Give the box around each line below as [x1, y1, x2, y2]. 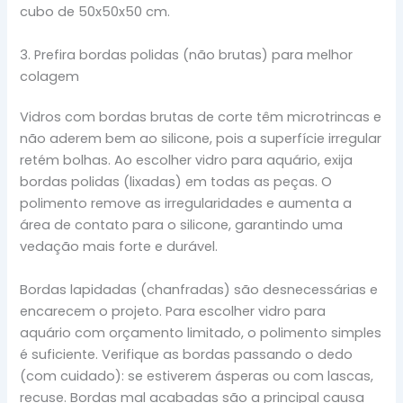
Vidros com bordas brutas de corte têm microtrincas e [20, 108, 382, 127]
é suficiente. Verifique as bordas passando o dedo [20, 345, 354, 363]
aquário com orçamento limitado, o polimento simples [20, 323, 382, 342]
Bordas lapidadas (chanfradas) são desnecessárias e [20, 280, 379, 299]
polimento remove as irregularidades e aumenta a [20, 194, 353, 213]
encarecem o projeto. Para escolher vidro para [20, 301, 327, 320]
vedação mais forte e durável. [20, 237, 219, 256]
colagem [20, 67, 80, 85]
